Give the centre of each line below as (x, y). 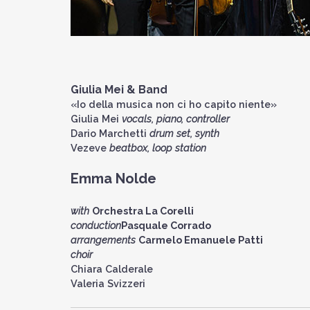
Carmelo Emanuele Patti (201, 240)
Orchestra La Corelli (143, 211)
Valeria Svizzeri (108, 283)
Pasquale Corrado (166, 225)
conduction (96, 225)
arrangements (104, 240)
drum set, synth (184, 133)
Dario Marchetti (110, 133)
